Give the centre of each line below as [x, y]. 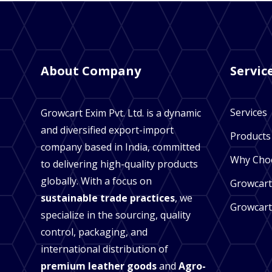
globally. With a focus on [97, 181]
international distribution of [105, 249]
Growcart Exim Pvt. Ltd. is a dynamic [121, 113]
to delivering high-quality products [120, 164]
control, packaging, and [94, 232]
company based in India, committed [121, 147]
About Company [91, 71]
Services [248, 113]
